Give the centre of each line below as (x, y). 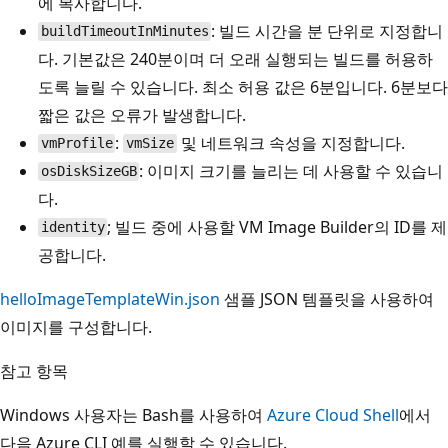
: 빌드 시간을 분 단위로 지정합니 (327, 30)
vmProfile (76, 143)
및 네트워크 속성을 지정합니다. (290, 142)
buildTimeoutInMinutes (124, 31)
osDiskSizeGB (88, 171)
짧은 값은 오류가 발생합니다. (142, 114)
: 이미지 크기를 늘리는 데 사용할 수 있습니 (291, 170)
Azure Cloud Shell (333, 414)
